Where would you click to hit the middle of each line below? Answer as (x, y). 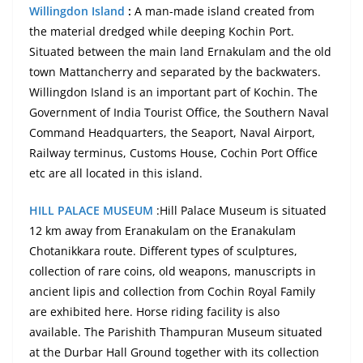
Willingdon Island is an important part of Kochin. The (173, 92)
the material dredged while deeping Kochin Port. (162, 32)
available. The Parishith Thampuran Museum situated (176, 332)
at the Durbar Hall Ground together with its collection (174, 352)
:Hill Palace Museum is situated (241, 211)
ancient (51, 292)
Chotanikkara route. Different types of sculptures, (163, 251)
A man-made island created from (223, 11)
